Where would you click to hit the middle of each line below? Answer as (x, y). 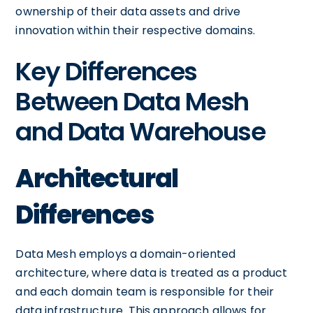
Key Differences (106, 71)
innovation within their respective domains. (135, 30)
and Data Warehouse (140, 131)
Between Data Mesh (132, 101)
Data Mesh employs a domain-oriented (126, 254)
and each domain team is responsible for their (145, 291)
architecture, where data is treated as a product (152, 272)
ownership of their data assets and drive (128, 11)
